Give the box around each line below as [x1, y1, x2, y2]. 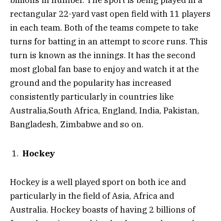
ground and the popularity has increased [10, 77, 171, 89]
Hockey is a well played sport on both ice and [10, 177, 186, 188]
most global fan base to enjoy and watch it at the [10, 64, 199, 75]
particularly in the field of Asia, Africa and [10, 190, 174, 202]
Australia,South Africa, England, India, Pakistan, [10, 105, 199, 116]
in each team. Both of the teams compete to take [10, 22, 198, 34]
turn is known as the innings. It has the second [10, 50, 195, 61]
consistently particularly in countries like [10, 91, 174, 103]
